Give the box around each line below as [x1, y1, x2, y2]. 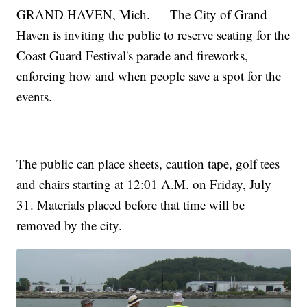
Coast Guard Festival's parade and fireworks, [16, 47, 249, 64]
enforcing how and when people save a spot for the [16, 67, 282, 85]
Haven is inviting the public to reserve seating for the [16, 26, 291, 44]
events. [16, 88, 53, 106]
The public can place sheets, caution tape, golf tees [16, 155, 280, 173]
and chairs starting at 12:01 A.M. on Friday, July [16, 175, 272, 193]
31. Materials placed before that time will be [16, 196, 245, 214]
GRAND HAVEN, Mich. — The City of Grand [16, 5, 268, 23]
